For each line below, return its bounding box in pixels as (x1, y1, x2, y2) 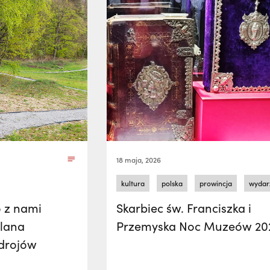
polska (162, 178, 183, 188)
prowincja (199, 178, 233, 188)
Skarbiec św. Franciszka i (116, 199, 252, 216)
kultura (121, 178, 145, 188)
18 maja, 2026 (116, 155, 162, 165)
